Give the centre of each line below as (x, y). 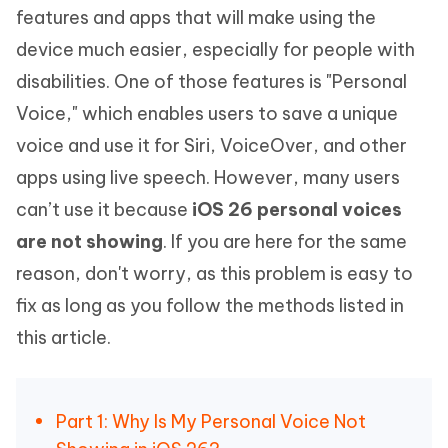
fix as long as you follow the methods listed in (210, 305)
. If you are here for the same (285, 241)
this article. (63, 337)
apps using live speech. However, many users (208, 177)
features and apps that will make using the (196, 17)
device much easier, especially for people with (215, 49)
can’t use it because (104, 209)
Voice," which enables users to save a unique (207, 113)
